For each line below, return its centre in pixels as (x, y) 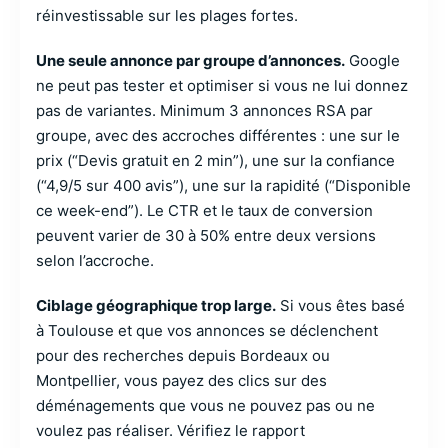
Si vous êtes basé (340, 305)
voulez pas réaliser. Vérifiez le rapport (170, 430)
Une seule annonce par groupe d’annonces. (190, 60)
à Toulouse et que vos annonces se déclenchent (207, 330)
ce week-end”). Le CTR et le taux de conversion (204, 210)
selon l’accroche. (95, 260)
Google (372, 60)
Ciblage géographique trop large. (156, 305)
